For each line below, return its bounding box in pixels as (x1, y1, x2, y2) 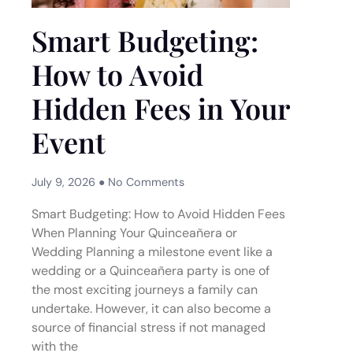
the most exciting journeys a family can (32, 281, 258, 298)
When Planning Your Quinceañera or (32, 225, 237, 241)
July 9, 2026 (32, 175, 98, 189)
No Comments (105, 175, 184, 189)
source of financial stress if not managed (32, 319, 266, 336)
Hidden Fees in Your (32, 89, 290, 127)
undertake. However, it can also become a (32, 300, 271, 317)
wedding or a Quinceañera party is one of (32, 262, 269, 279)
